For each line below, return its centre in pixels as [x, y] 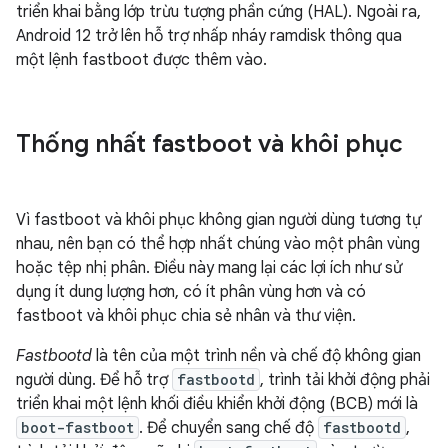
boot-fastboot [77, 427]
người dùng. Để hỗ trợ [94, 380]
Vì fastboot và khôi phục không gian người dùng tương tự [218, 220]
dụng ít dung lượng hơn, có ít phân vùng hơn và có [191, 292]
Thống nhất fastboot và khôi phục [209, 144]
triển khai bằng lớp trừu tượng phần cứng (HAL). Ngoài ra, [218, 12]
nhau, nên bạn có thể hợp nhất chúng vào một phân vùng [218, 244]
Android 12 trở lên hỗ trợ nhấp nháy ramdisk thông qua [209, 36]
